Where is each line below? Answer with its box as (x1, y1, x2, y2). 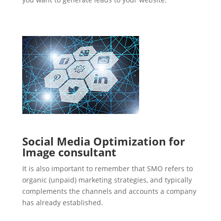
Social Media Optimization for (22, 134, 185, 149)
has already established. (22, 198, 103, 208)
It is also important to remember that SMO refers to (22, 164, 193, 174)
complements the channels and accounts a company (22, 186, 196, 196)
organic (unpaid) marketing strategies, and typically (22, 175, 192, 185)
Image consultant (22, 145, 116, 160)
